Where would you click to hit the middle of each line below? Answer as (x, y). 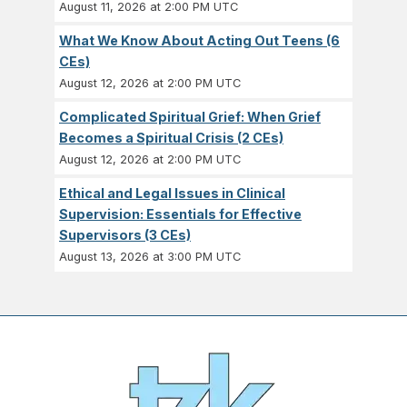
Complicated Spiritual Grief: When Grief (190, 117)
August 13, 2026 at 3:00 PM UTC (150, 257)
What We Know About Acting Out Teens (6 (199, 41)
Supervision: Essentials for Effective (180, 214)
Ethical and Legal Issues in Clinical (172, 194)
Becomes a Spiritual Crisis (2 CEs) (171, 138)
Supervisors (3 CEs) (125, 235)
